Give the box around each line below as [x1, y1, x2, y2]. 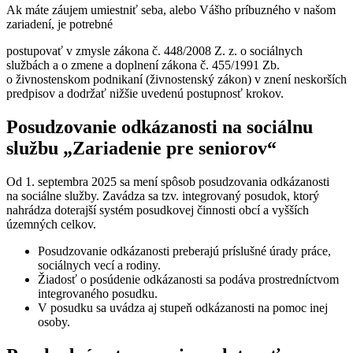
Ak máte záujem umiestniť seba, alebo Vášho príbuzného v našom [6, 3, 336, 17]
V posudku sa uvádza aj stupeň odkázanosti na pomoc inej [38, 301, 328, 315]
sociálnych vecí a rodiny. [38, 258, 161, 273]
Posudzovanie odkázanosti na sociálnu [6, 117, 313, 138]
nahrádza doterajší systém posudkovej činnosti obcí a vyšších [6, 203, 309, 217]
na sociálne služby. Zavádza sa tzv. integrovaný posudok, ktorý [6, 189, 319, 203]
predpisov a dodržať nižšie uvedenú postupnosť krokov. [6, 87, 284, 101]
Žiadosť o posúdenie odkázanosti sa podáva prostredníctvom [38, 273, 339, 287]
